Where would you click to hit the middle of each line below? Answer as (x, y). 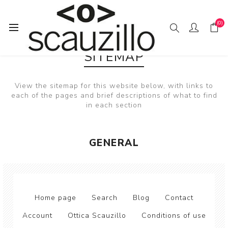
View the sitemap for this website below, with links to (114, 86)
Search (105, 198)
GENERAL (114, 143)
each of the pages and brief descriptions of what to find (114, 95)
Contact (179, 198)
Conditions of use (174, 216)
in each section (114, 105)
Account (37, 216)
